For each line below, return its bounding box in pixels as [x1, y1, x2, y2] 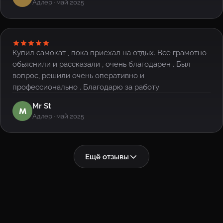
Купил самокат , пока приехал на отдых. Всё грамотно [12, 48, 207, 57]
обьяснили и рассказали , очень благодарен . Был [12, 60, 191, 69]
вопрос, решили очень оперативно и [12, 71, 144, 80]
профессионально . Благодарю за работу [12, 83, 159, 92]
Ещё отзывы [85, 152, 129, 161]
